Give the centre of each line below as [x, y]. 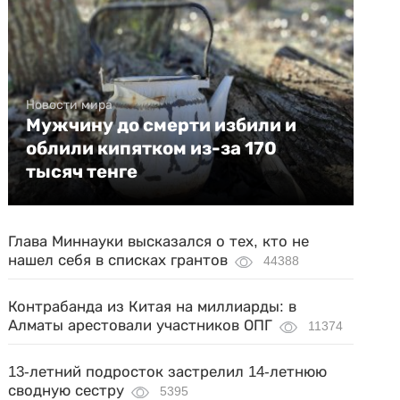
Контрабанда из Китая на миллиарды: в [153, 307]
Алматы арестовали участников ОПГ [141, 326]
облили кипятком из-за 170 [152, 149]
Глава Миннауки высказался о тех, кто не [159, 242]
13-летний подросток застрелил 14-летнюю [168, 372]
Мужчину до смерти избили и [162, 125]
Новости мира [70, 105]
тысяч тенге [82, 172]
